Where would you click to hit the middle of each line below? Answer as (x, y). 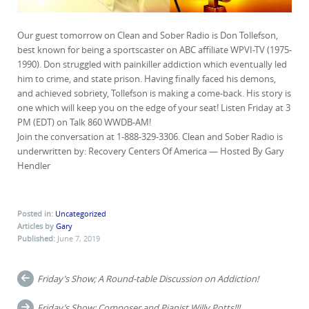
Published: (37, 238)
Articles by (37, 226)
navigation (56, 295)
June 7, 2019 (79, 238)
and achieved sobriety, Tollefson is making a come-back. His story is (154, 93)
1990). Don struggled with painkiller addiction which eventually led (152, 64)
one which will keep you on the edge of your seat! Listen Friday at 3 (154, 107)
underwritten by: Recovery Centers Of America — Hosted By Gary (151, 151)
